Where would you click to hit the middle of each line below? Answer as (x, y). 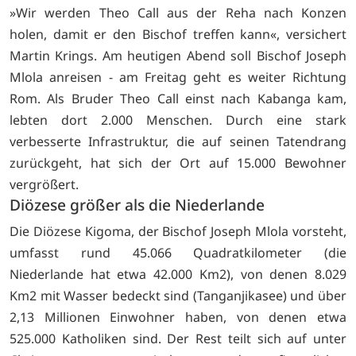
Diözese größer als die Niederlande (137, 204)
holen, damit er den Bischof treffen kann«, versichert (178, 34)
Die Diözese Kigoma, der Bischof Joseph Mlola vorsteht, (178, 232)
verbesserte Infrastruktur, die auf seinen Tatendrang (178, 141)
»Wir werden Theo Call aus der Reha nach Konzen (178, 12)
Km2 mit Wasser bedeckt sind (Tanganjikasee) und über (178, 296)
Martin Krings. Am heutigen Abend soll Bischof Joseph (178, 55)
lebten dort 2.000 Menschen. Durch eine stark (178, 120)
